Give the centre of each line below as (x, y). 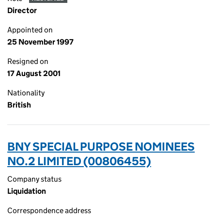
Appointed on (30, 30)
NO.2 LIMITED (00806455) (79, 161)
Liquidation (27, 191)
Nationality (26, 93)
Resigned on (28, 61)
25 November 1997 (40, 42)
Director (22, 10)
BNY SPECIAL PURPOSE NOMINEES (101, 147)
